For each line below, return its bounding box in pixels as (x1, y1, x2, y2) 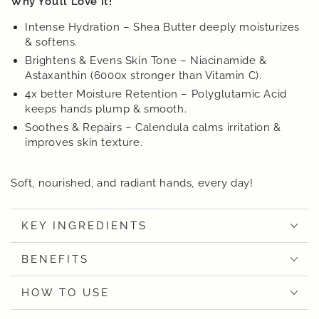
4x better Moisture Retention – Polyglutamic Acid (25, 88, 287, 100)
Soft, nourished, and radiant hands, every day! (11, 177, 257, 189)
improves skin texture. (25, 136, 143, 149)
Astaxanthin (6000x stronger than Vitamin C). (25, 69, 262, 82)
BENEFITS (21, 252, 89, 266)
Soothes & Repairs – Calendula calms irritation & (25, 121, 281, 134)
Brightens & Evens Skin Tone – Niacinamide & (25, 54, 267, 67)
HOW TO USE (21, 286, 110, 299)
